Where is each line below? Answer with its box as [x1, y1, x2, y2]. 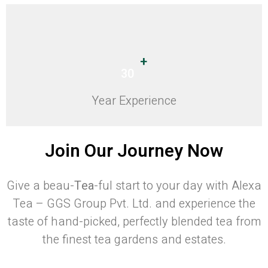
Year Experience [92, 92, 176, 110]
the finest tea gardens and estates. [42, 231, 226, 249]
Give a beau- [7, 177, 74, 195]
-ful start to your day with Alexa [94, 177, 261, 195]
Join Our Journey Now [45, 138, 223, 165]
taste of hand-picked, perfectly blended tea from [7, 213, 261, 231]
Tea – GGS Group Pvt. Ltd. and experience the [13, 195, 255, 213]
